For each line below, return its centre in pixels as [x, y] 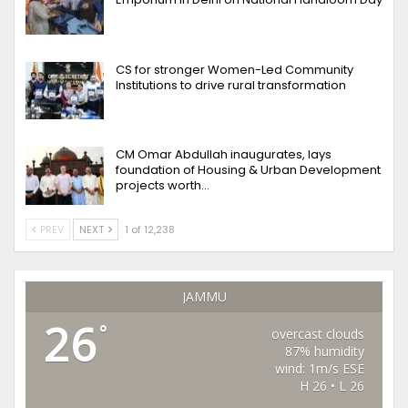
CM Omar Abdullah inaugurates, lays [224, 155]
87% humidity [325, 351]
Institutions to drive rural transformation [231, 85]
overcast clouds [318, 333]
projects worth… [163, 186]
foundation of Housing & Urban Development [248, 170]
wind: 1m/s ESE [320, 368]
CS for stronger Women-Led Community [235, 69]
